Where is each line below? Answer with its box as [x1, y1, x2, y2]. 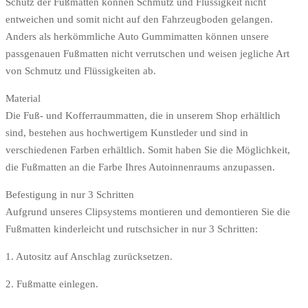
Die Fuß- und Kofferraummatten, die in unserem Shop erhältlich [5, 109, 280, 121]
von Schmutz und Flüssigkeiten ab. [5, 65, 156, 76]
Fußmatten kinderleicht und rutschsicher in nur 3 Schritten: [5, 223, 258, 234]
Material [5, 92, 41, 104]
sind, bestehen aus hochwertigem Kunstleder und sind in [5, 126, 248, 138]
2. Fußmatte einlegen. [5, 278, 98, 289]
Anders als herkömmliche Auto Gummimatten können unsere [5, 30, 269, 42]
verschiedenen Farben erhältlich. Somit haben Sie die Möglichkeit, [5, 144, 290, 155]
